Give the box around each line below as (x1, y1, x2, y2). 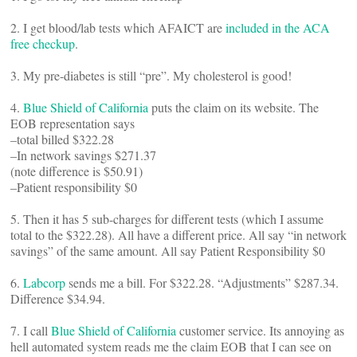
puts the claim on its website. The (148, 98, 319, 116)
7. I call (10, 321, 51, 339)
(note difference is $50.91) (10, 162, 143, 179)
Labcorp (23, 273, 65, 291)
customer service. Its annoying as (176, 321, 344, 339)
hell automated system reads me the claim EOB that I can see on (10, 337, 331, 355)
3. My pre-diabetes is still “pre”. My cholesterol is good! (10, 66, 292, 84)
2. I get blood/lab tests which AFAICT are (10, 18, 226, 36)
